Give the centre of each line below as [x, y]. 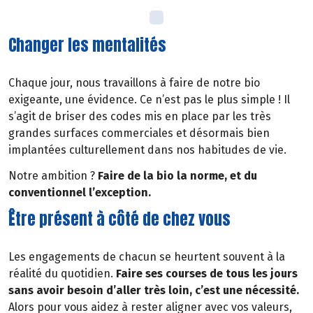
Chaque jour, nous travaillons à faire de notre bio [134, 83]
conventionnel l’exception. [80, 193]
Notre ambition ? [53, 176]
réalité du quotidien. [62, 273]
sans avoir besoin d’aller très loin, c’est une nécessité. [154, 290]
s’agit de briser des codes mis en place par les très [140, 117]
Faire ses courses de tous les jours [207, 273]
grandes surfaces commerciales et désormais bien [139, 133]
